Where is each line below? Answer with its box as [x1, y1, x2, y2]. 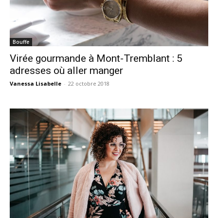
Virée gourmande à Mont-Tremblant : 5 [10, 52, 182, 64]
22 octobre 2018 [68, 79, 109, 87]
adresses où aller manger [10, 64, 123, 76]
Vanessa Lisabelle [10, 79, 61, 87]
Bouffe [13, 38, 29, 45]
